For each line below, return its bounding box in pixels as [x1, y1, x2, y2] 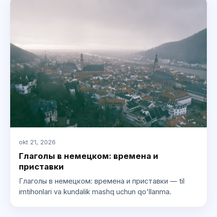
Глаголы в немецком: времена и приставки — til [18, 177, 185, 186]
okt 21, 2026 [18, 139, 56, 146]
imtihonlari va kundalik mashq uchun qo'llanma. [18, 187, 171, 197]
